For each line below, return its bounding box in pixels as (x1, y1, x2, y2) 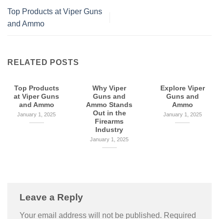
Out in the (92, 109, 126, 117)
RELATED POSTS (7, 58, 79, 67)
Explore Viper (160, 85, 205, 92)
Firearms (95, 118, 124, 126)
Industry (95, 126, 124, 134)
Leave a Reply (20, 192, 86, 202)
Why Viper (92, 85, 127, 92)
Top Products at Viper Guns (7, 7, 102, 16)
